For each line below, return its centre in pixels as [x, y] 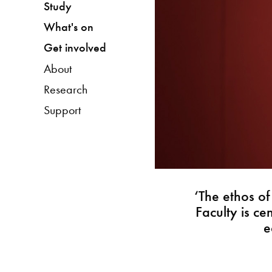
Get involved [75, 47]
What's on [68, 27]
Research [65, 89]
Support [62, 110]
